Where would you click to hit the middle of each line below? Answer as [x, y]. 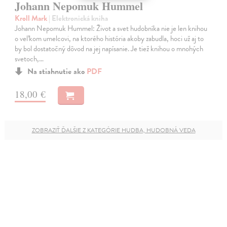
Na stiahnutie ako [57, 71]
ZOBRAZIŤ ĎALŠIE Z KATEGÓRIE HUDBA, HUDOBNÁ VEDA [113, 130]
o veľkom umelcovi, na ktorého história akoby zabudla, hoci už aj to [109, 38]
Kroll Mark [32, 18]
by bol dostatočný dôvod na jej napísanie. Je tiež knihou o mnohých [109, 48]
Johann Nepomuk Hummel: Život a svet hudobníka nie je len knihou [111, 28]
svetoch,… [29, 59]
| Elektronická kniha [79, 18]
